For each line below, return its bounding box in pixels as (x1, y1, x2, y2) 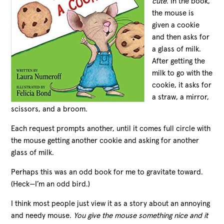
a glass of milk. (152, 45, 201, 53)
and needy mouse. (11, 211, 74, 219)
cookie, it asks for (152, 81, 212, 89)
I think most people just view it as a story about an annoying (11, 199, 210, 207)
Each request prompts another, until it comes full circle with (11, 124, 211, 132)
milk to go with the (152, 69, 213, 77)
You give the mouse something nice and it (73, 211, 208, 219)
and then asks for (152, 33, 210, 41)
